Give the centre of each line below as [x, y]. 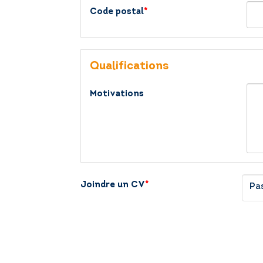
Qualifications [129, 66]
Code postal [117, 12]
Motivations [117, 94]
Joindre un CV [113, 185]
